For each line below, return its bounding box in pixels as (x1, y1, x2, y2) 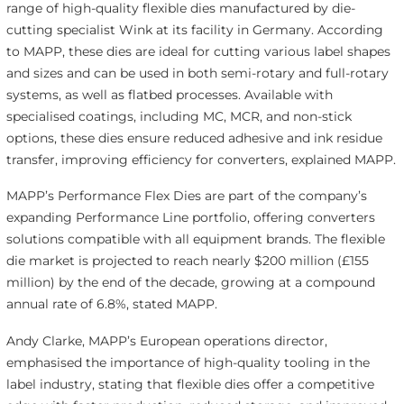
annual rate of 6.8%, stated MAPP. (5, 296, 217, 313)
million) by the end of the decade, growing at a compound (5, 274, 375, 291)
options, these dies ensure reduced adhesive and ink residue (5, 129, 382, 146)
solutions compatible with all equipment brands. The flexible (5, 231, 385, 248)
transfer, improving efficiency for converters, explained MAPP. (5, 151, 396, 168)
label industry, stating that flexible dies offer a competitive (5, 376, 374, 393)
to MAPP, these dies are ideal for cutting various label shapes (5, 42, 390, 60)
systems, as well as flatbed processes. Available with (5, 86, 333, 103)
